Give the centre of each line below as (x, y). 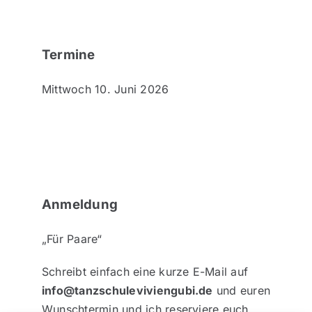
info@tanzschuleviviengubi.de (127, 290)
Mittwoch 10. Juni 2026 (105, 89)
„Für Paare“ (72, 239)
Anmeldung (80, 204)
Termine (68, 54)
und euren (242, 290)
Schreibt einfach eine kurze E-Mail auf (145, 271)
